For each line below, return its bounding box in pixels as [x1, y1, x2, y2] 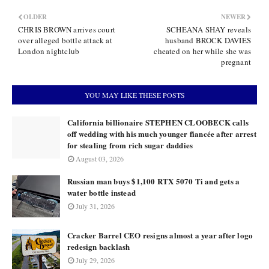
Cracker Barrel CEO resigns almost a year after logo [67, 229, 253, 241]
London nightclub [18, 46, 80, 56]
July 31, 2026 [76, 201, 115, 211]
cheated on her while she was [154, 46, 251, 56]
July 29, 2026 [76, 255, 115, 265]
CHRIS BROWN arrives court [18, 24, 115, 35]
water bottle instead [67, 187, 136, 198]
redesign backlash [67, 241, 130, 252]
